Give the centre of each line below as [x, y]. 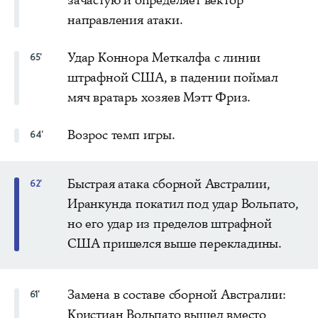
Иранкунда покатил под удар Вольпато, [183, 203]
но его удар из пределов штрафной [170, 223]
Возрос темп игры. [121, 135]
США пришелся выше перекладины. [175, 243]
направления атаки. [125, 20]
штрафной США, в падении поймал [173, 77]
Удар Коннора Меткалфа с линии [164, 57]
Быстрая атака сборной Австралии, [169, 183]
